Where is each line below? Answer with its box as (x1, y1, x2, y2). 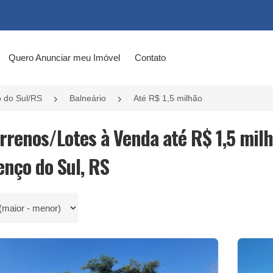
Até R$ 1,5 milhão (133, 93, 202, 103)
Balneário (69, 93, 106, 103)
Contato (134, 52, 166, 63)
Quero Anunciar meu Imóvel (8, 52, 120, 63)
